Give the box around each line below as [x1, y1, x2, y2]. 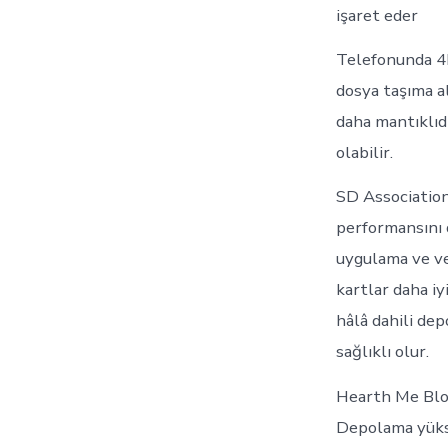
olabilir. [336, 141, 393, 165]
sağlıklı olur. [336, 340, 429, 364]
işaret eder [336, 4, 418, 28]
